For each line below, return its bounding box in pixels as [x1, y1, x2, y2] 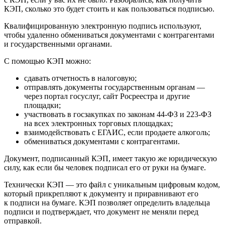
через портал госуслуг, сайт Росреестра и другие [24, 92, 190, 101]
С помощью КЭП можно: [4, 57, 91, 66]
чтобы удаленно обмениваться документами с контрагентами [4, 31, 214, 40]
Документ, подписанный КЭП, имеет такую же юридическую [4, 154, 217, 163]
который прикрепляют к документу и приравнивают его [4, 189, 198, 198]
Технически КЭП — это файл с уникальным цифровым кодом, [4, 180, 220, 189]
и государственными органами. [4, 40, 112, 49]
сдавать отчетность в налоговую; [24, 74, 137, 83]
